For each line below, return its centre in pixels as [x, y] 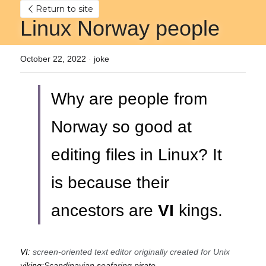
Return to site [64, 9]
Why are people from [129, 99]
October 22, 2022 [53, 59]
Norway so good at [121, 127]
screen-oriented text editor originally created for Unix [131, 252]
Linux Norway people [120, 28]
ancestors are [102, 210]
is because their [110, 183]
